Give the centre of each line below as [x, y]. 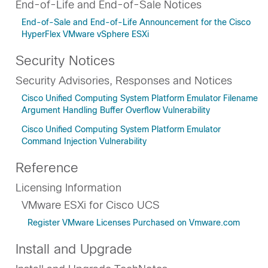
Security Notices [65, 61]
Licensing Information [68, 188]
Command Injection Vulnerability [84, 141]
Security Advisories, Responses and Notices [124, 81]
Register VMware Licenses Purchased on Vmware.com [134, 223]
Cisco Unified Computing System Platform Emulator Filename [140, 98]
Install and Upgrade [74, 249]
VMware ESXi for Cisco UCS [91, 205]
